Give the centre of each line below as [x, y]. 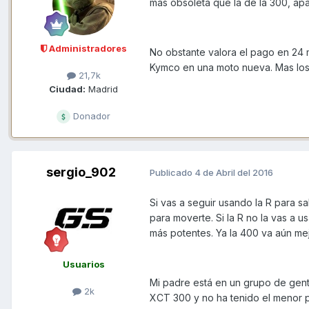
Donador [90, 116]
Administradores [87, 49]
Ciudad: [67, 89]
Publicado [172, 173]
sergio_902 [81, 172]
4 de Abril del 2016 [234, 173]
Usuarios [83, 264]
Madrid [102, 89]
